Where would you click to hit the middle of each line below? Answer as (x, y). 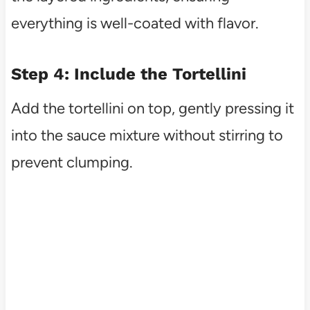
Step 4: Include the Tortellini (128, 74)
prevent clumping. (72, 162)
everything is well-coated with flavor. (135, 23)
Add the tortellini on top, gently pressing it (152, 108)
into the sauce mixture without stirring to (147, 135)
